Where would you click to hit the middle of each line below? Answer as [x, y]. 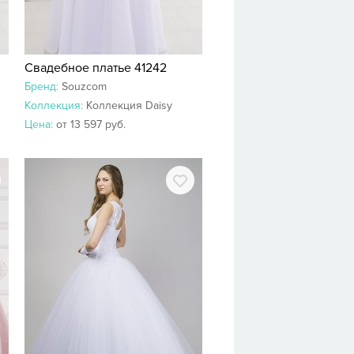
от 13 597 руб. [91, 124]
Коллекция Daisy [129, 105]
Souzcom [84, 87]
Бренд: [43, 87]
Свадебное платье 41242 [96, 68]
